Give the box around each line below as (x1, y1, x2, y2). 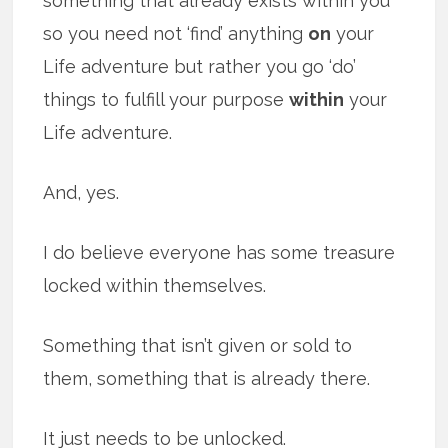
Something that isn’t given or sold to (43, 335, 353, 357)
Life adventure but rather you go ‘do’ (43, 56, 357, 78)
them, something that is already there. (43, 368, 371, 390)
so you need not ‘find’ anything (43, 23, 309, 45)
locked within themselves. (43, 275, 267, 297)
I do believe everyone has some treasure (43, 242, 396, 264)
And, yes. (43, 182, 120, 204)
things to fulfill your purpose (43, 89, 290, 111)
